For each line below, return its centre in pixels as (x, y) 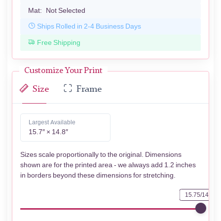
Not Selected (66, 11)
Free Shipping (59, 42)
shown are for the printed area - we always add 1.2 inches (108, 165)
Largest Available (52, 123)
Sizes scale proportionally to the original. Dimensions (101, 155)
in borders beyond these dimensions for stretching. (98, 176)
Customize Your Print (63, 71)
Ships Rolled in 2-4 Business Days (89, 26)
